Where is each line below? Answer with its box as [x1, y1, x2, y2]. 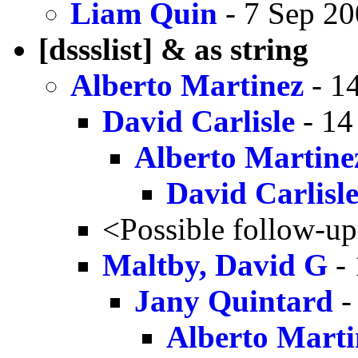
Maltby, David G [102, 247, 328, 282]
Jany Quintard [134, 283, 333, 318]
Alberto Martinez [70, 67, 304, 102]
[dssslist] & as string [38, 31, 308, 66]
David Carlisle [102, 103, 295, 138]
